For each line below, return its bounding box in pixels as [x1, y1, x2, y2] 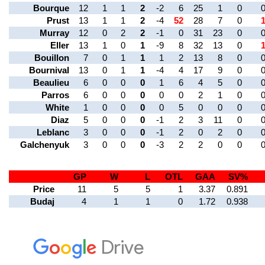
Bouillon [34, 53, 69, 63]
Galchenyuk [20, 140, 69, 150]
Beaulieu [33, 78, 69, 88]
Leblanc [37, 128, 69, 137]
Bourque [33, 4, 69, 13]
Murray [40, 28, 69, 38]
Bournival [29, 66, 69, 75]
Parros [41, 91, 69, 100]
